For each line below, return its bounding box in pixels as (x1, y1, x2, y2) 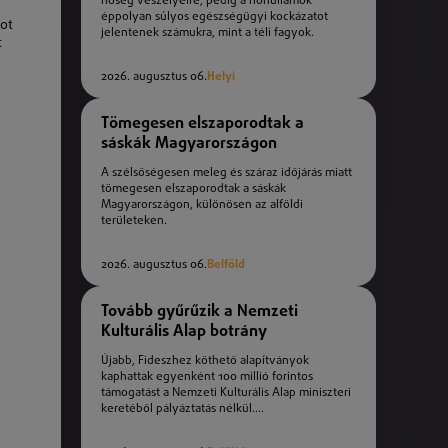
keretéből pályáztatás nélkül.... (101, 403, 264, 416)
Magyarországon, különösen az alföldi (101, 199, 303, 212)
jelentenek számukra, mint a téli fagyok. (101, 27, 314, 40)
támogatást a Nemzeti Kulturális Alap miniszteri (101, 387, 351, 400)
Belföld (207, 259, 245, 272)
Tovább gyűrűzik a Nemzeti (101, 303, 298, 320)
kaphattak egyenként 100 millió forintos (101, 371, 313, 384)
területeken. (101, 215, 167, 228)
